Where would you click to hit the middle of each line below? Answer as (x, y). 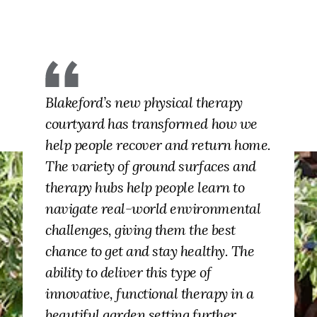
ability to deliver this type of (128, 272)
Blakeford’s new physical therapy (144, 103)
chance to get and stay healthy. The (150, 251)
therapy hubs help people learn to (145, 188)
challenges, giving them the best (140, 230)
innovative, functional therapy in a (150, 294)
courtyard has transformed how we (151, 124)
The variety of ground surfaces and (151, 166)
